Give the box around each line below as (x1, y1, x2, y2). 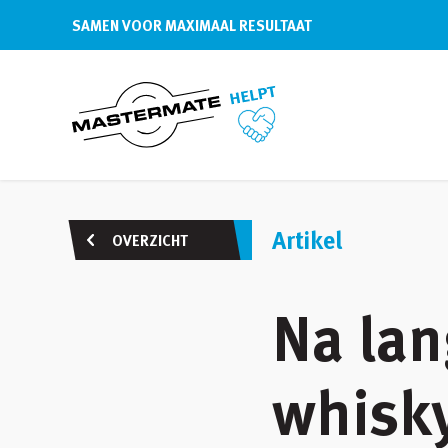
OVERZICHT (109, 229, 188, 251)
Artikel (272, 222, 342, 257)
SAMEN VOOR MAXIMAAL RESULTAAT (72, 14, 312, 36)
